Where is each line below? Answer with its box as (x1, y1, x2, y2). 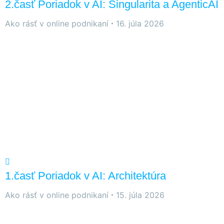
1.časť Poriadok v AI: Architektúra (5, 169, 166, 182)
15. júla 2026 (116, 189, 164, 200)
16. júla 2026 (116, 18, 164, 28)
